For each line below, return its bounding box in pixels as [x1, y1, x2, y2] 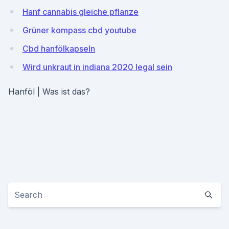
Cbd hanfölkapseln [22, 43, 95, 54]
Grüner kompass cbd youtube [22, 25, 136, 35]
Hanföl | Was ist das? [8, 86, 90, 97]
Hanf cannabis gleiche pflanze [22, 7, 139, 17]
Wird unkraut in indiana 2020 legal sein [22, 62, 172, 72]
